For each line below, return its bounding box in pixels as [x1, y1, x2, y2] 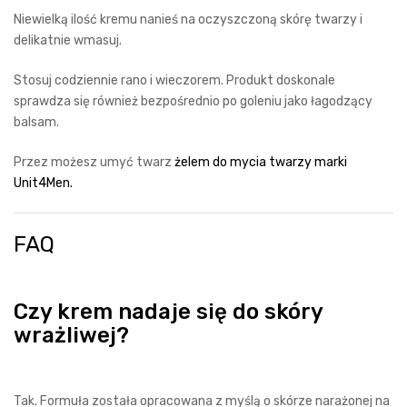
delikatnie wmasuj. [14, 33, 122, 48]
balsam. [14, 114, 59, 130]
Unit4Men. [14, 175, 73, 191]
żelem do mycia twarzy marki [174, 154, 347, 170]
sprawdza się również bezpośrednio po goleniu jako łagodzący [14, 94, 372, 109]
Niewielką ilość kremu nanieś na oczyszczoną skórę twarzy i [14, 12, 362, 27]
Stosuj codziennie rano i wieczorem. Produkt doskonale [14, 73, 335, 88]
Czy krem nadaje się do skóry [14, 299, 323, 324]
